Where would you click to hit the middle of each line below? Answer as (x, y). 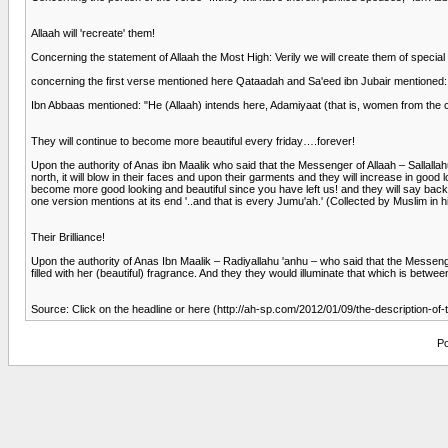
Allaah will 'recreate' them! (93, 32)
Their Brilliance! (68, 236)
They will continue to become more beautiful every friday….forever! (193, 140)
